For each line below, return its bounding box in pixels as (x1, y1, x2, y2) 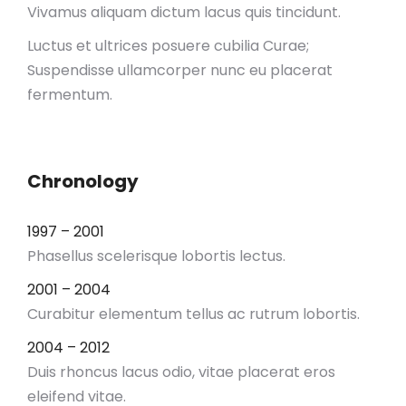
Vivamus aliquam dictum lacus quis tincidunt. (27, 2, 341, 23)
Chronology (27, 169, 139, 194)
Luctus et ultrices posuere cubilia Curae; (27, 35, 309, 56)
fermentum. (27, 84, 112, 105)
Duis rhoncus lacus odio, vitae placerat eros (27, 362, 335, 382)
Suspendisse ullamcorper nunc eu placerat (27, 60, 333, 81)
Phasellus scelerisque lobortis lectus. (27, 246, 285, 266)
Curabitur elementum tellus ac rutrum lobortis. (27, 304, 360, 324)
